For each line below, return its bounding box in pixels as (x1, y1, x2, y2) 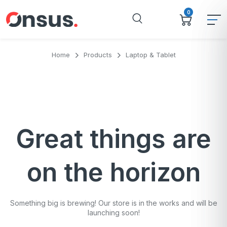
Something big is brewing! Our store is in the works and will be (10, 199, 217, 208)
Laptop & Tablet (125, 51, 176, 59)
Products (83, 51, 112, 59)
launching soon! (87, 208, 140, 217)
